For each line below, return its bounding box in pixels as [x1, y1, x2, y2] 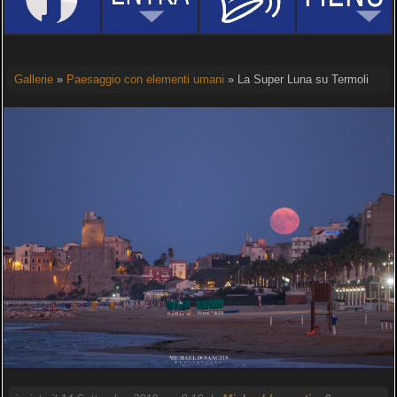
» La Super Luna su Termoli [223, 73, 369, 86]
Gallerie [13, 73, 53, 86]
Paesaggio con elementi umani [66, 73, 224, 86]
